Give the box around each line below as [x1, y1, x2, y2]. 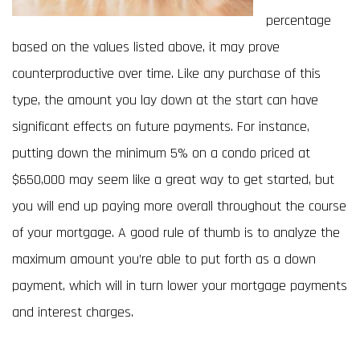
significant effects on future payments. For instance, [12, 117, 309, 136]
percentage [266, 11, 331, 30]
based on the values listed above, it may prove [12, 38, 280, 56]
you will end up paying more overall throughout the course [12, 197, 346, 215]
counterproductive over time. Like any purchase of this [12, 64, 321, 83]
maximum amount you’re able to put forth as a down [12, 250, 316, 268]
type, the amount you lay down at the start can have [12, 91, 318, 109]
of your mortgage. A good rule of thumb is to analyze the [12, 223, 340, 242]
